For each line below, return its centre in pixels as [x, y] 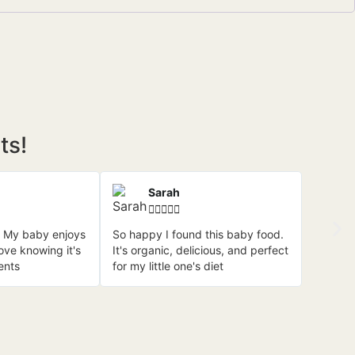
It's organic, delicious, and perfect [200, 250]
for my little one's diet [168, 266]
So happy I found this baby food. [198, 235]
